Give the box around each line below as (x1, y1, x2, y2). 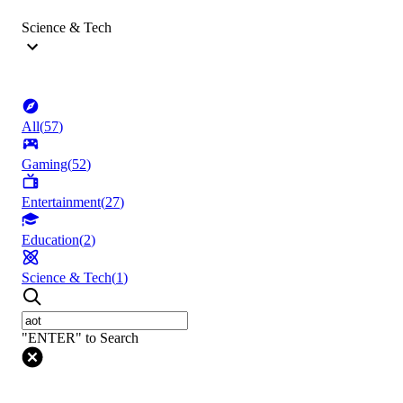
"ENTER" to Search (22, 330, 139, 346)
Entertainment (22, 194, 101, 210)
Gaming (22, 157, 67, 173)
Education (22, 232, 79, 248)
